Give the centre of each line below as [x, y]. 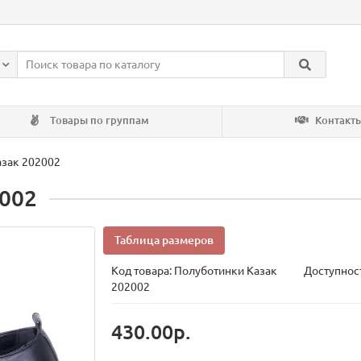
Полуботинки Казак [226, 271]
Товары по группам [99, 121]
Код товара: [143, 271]
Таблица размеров [164, 241]
